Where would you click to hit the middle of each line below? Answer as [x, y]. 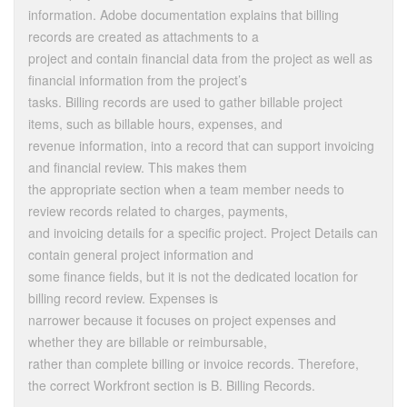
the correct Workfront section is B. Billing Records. [172, 386]
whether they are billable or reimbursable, [148, 342]
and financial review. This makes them [138, 168]
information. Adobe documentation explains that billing [184, 15]
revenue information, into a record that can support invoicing [201, 146]
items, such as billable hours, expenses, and [155, 124]
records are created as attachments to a [144, 37]
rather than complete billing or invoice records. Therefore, [194, 364]
